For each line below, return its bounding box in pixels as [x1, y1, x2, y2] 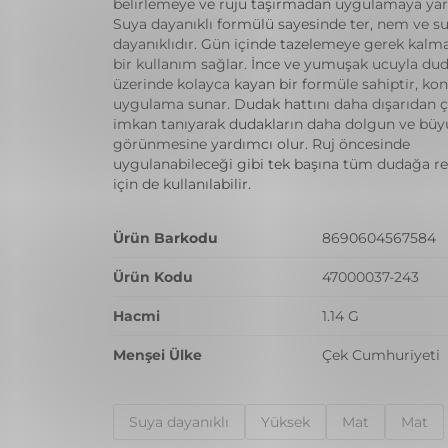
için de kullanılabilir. [112, 175, 251, 193]
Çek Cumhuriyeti [321, 346, 440, 364]
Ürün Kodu [112, 268, 193, 286]
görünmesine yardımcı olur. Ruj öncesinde [112, 135, 410, 153]
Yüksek [260, 412, 310, 431]
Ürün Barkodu [112, 229, 218, 247]
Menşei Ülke [112, 346, 202, 364]
